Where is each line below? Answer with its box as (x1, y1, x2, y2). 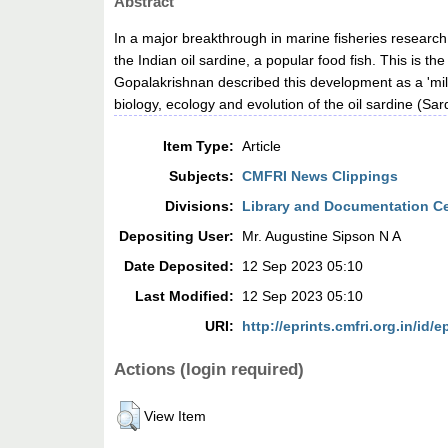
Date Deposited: (124, 258, 235, 275)
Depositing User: (119, 228, 235, 245)
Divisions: (165, 198, 235, 215)
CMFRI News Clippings (242, 168, 399, 185)
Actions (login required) (114, 360, 305, 380)
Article (242, 138, 282, 155)
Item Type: (163, 138, 235, 155)
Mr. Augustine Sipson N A (242, 228, 402, 245)
